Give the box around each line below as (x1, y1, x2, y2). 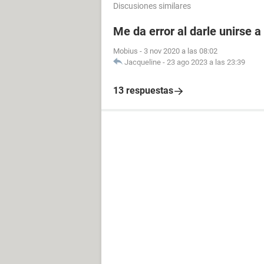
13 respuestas (113, 85, 173, 96)
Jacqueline (124, 58, 161, 67)
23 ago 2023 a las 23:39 (167, 58, 245, 67)
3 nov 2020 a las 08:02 (144, 47, 217, 55)
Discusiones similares (113, 1, 191, 11)
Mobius (113, 47, 138, 55)
